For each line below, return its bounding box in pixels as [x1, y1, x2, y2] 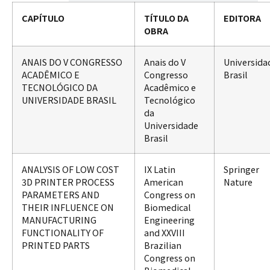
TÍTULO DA [144, 11, 189, 25]
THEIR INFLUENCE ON [22, 201, 114, 214]
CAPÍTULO [22, 11, 64, 25]
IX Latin [144, 163, 175, 176]
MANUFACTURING [22, 213, 96, 227]
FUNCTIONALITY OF [22, 226, 104, 239]
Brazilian [144, 239, 181, 252]
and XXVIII [144, 226, 185, 239]
